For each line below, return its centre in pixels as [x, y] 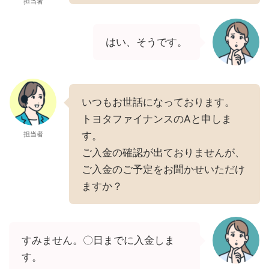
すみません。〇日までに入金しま [98, 240]
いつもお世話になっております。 [158, 102]
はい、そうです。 [147, 42]
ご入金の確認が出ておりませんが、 [163, 152]
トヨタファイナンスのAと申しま [157, 119]
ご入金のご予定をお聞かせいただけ [163, 169]
